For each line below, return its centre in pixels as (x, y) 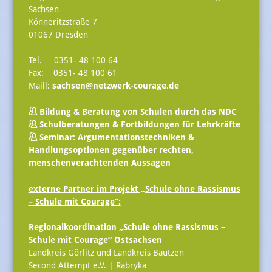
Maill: (40, 86)
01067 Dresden (58, 34)
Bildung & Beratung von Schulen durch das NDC (138, 112)
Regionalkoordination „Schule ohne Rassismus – (127, 227)
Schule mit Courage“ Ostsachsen (95, 240)
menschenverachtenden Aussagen (99, 163)
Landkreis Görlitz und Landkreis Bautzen (106, 253)
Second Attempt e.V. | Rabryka (87, 266)
